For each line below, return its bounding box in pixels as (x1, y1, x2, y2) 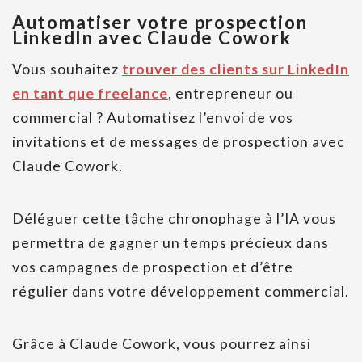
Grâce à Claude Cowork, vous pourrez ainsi (12, 335, 311, 353)
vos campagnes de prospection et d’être (12, 259, 293, 276)
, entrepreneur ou (168, 85, 293, 103)
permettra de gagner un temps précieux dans (12, 234, 329, 252)
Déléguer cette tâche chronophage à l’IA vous (12, 210, 336, 228)
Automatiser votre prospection (12, 11, 308, 34)
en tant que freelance (12, 85, 168, 103)
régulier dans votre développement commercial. (12, 283, 349, 301)
